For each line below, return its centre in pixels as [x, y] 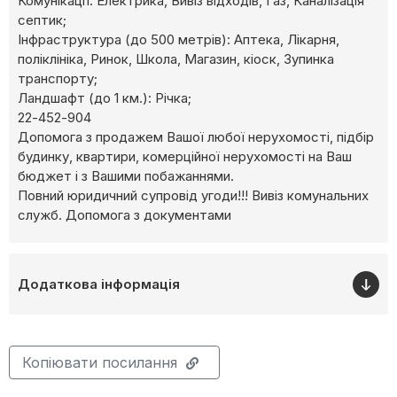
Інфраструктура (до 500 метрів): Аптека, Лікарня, [179, 40]
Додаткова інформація [99, 284]
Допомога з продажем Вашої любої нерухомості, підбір [196, 137]
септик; [42, 20]
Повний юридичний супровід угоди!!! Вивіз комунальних [193, 196]
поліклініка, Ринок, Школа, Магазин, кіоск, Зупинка [176, 59]
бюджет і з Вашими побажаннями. [126, 176]
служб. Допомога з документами [125, 215]
